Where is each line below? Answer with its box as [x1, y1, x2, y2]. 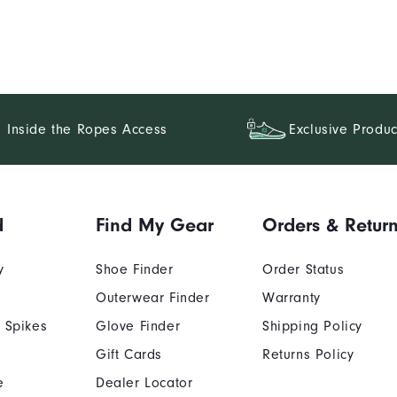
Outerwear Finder [96, 289, 210, 306]
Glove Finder [96, 317, 181, 334]
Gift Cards [96, 346, 163, 362]
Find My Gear [96, 213, 214, 237]
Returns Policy [261, 346, 354, 362]
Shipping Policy [261, 317, 362, 334]
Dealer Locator [96, 374, 193, 391]
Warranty [261, 289, 321, 306]
